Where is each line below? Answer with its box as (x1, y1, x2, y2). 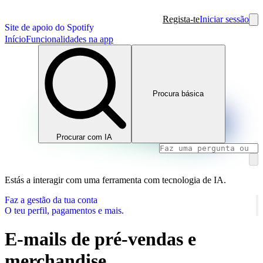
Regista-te (163, 14, 200, 24)
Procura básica (153, 89, 204, 99)
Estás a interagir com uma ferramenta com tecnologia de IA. (5, 174, 226, 185)
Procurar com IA (56, 132, 113, 141)
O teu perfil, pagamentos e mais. (5, 205, 124, 215)
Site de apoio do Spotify (5, 22, 94, 32)
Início (5, 34, 26, 44)
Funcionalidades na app (26, 34, 113, 44)
